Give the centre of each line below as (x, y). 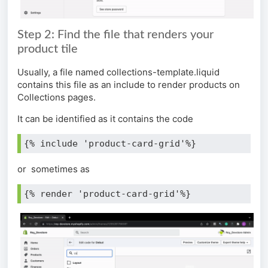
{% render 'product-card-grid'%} (107, 194)
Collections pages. (58, 97)
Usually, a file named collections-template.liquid (118, 72)
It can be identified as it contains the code (105, 118)
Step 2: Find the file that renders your (115, 34)
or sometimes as (54, 169)
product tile (48, 49)
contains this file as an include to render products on (129, 84)
